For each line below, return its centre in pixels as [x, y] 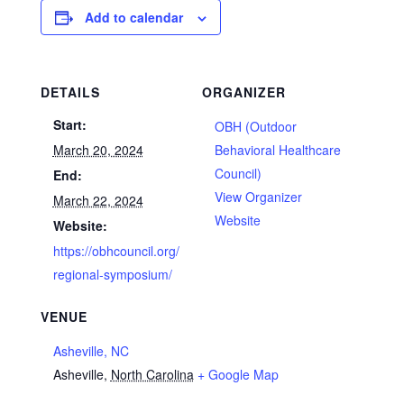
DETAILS [70, 92]
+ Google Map [238, 374]
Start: [69, 124]
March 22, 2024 [98, 200]
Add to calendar [133, 17]
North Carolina [152, 374]
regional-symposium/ [112, 274]
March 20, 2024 [98, 150]
